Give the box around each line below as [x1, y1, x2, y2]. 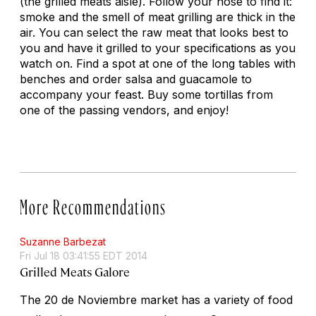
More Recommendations [20, 197, 166, 209]
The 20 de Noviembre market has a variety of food [20, 292, 293, 307]
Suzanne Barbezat [20, 235, 106, 248]
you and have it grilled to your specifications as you [20, 40, 296, 55]
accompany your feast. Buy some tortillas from [20, 87, 273, 102]
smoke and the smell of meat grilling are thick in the [20, 9, 296, 24]
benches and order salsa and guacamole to [20, 71, 252, 86]
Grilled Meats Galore [20, 263, 130, 279]
